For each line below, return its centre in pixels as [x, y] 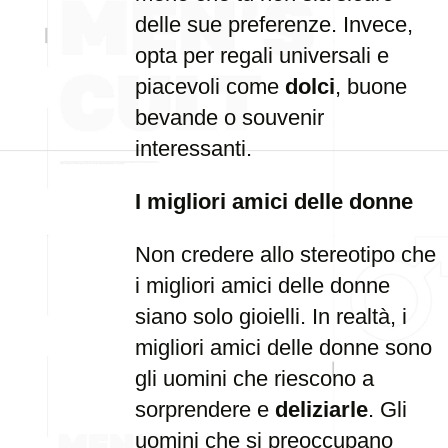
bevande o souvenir [229, 117]
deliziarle [321, 409]
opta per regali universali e [262, 55]
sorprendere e [205, 409]
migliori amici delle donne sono [283, 347]
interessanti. [193, 148]
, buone [371, 86]
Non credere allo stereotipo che [285, 254]
